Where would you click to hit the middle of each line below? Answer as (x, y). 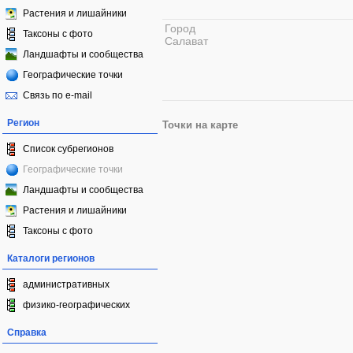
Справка (27, 333)
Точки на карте (200, 125)
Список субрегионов (68, 149)
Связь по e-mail (58, 95)
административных (66, 284)
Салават (186, 41)
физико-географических (76, 305)
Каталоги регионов (51, 258)
